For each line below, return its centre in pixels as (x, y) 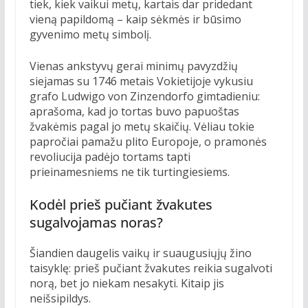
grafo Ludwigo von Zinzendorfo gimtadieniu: (144, 97)
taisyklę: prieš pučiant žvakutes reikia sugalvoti (151, 268)
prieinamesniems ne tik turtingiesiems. (129, 172)
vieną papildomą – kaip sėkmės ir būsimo (135, 20)
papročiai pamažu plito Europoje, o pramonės (148, 142)
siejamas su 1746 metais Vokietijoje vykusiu (141, 81)
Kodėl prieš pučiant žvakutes (121, 205)
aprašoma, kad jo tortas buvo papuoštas (134, 112)
